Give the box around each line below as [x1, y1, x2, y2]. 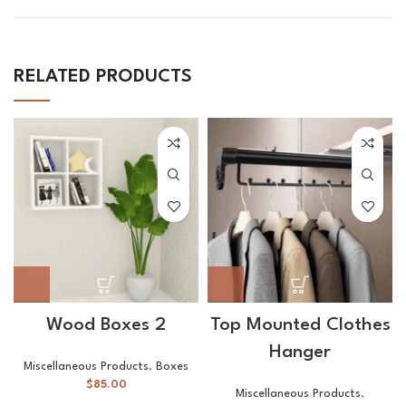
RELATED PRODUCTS [14, 68, 192, 87]
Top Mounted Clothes [209, 316, 391, 335]
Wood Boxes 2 [46, 316, 166, 335]
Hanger [269, 343, 331, 362]
